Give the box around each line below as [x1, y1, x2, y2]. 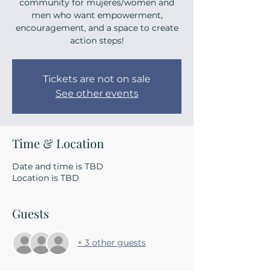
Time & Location [12, 134, 104, 151]
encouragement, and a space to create [15, 22, 178, 33]
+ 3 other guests [77, 237, 146, 249]
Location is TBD [12, 172, 79, 183]
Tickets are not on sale [43, 73, 151, 85]
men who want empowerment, [31, 9, 163, 21]
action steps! [70, 34, 124, 46]
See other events [55, 87, 139, 99]
